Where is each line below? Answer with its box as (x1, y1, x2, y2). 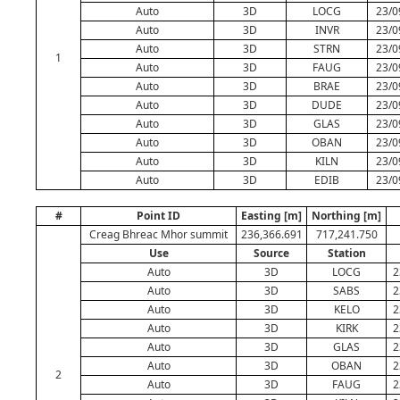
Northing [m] (312, 208, 381, 223)
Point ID (137, 208, 180, 223)
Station (327, 246, 366, 261)
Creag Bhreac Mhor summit (89, 227, 228, 242)
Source (254, 246, 289, 261)
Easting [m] (241, 208, 302, 223)
